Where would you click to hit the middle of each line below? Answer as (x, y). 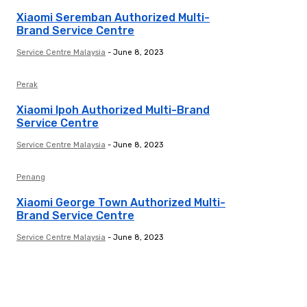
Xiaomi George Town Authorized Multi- (121, 203)
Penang (31, 177)
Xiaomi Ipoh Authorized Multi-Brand (113, 110)
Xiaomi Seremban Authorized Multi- (113, 18)
